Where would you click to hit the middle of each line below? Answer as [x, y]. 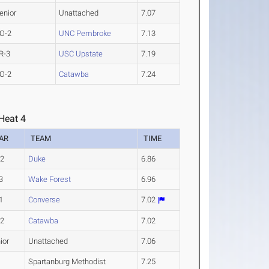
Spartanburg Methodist [67, 261]
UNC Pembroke [85, 33]
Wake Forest [50, 179]
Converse [44, 200]
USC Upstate [81, 54]
